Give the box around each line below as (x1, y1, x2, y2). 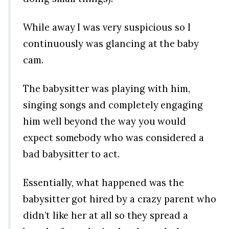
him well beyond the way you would (23, 115, 187, 128)
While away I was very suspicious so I (23, 21, 191, 34)
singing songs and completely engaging (23, 99, 203, 111)
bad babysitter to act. (23, 148, 120, 161)
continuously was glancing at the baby (23, 37, 199, 50)
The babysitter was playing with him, (23, 82, 191, 95)
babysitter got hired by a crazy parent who (23, 193, 216, 205)
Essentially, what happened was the (23, 176, 185, 189)
